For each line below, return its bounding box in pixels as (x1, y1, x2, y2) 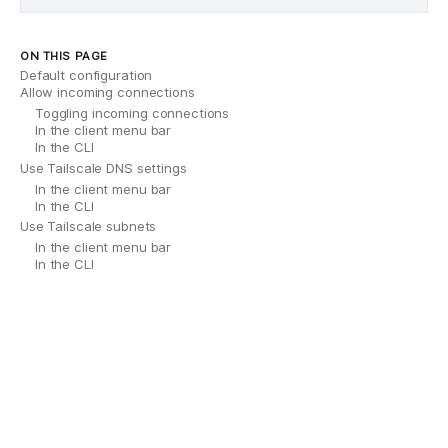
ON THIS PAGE (20, 48, 108, 63)
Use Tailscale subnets (20, 218, 157, 235)
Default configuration (20, 67, 153, 84)
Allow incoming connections (20, 84, 195, 101)
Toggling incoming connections (35, 105, 230, 122)
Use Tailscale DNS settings (20, 159, 187, 176)
